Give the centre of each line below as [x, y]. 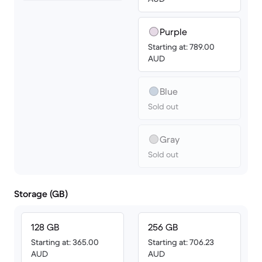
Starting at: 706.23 [181, 242]
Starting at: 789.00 [181, 47]
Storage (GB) [41, 194]
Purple [173, 32]
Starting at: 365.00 [65, 242]
